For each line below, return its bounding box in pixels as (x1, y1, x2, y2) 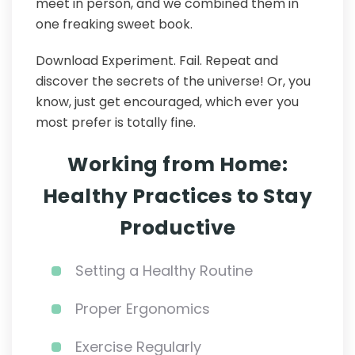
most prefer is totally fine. (36, 113, 196, 132)
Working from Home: (67, 150, 288, 178)
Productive (119, 213, 236, 242)
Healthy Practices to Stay (42, 181, 313, 210)
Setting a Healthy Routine (75, 260, 253, 281)
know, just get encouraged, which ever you (36, 92, 299, 111)
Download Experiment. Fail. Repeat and (36, 51, 278, 70)
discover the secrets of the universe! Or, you (36, 71, 311, 90)
